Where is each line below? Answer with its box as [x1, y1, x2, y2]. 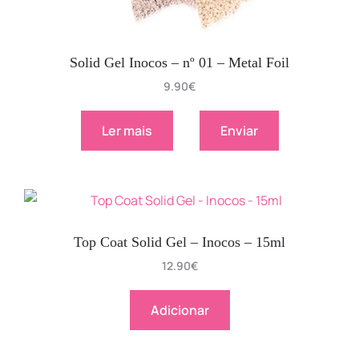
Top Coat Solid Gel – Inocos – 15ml [74, 233, 285, 250]
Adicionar [150, 301, 209, 319]
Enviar [220, 121, 258, 139]
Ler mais [101, 121, 152, 139]
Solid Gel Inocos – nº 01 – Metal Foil [70, 54, 289, 71]
